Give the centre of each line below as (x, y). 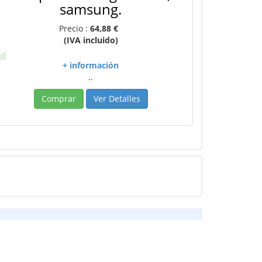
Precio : (74, 28)
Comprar (58, 99)
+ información (91, 65)
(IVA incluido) (91, 40)
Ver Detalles (117, 99)
